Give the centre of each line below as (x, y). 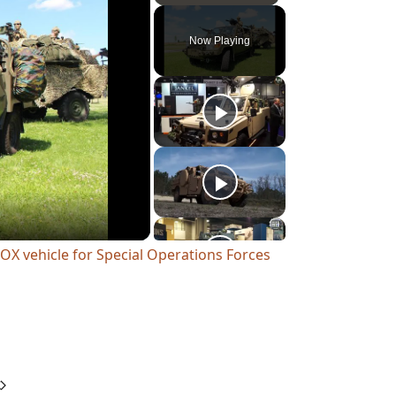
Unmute (198, 13)
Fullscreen (285, 13)
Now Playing (220, 40)
